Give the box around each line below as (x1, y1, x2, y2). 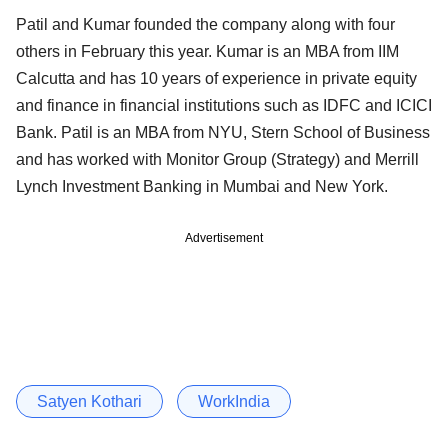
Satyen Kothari (37, 392, 142, 410)
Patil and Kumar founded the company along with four (16, 15, 395, 33)
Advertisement (185, 230, 263, 245)
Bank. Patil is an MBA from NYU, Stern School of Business (16, 123, 430, 141)
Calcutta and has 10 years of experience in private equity (16, 69, 417, 87)
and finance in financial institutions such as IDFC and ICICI (16, 96, 432, 114)
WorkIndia (198, 392, 270, 410)
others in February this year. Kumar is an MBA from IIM (16, 42, 399, 60)
